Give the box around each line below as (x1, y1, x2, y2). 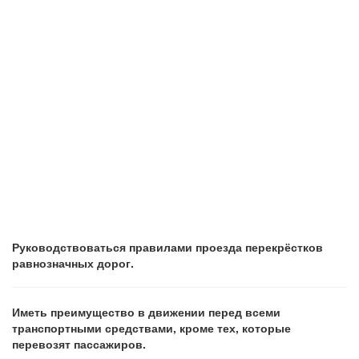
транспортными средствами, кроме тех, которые (12, 320, 291, 336)
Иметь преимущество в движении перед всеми (12, 304, 280, 320)
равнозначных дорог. (12, 255, 134, 271)
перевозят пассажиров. (12, 336, 146, 352)
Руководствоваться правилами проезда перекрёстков (12, 239, 323, 255)
